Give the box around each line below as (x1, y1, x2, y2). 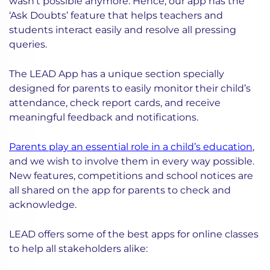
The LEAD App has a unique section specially (9, 67, 224, 80)
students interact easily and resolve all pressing (9, 24, 236, 36)
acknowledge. (9, 198, 77, 210)
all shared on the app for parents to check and (9, 184, 231, 196)
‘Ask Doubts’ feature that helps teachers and (9, 9, 223, 21)
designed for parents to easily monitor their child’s (9, 82, 251, 94)
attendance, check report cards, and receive (9, 96, 221, 108)
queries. (9, 38, 47, 50)
